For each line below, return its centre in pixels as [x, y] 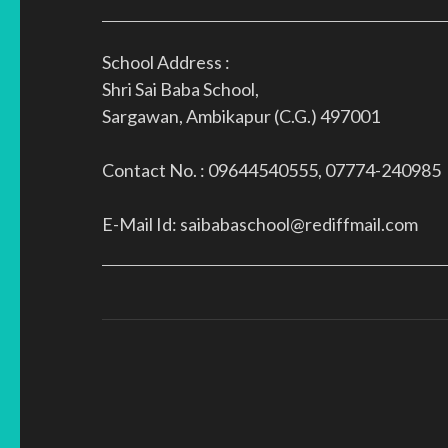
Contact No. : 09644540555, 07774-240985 [271, 169]
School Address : [166, 61]
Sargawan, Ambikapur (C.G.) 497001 [241, 115]
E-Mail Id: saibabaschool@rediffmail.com [260, 223]
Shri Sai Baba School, [180, 88]
